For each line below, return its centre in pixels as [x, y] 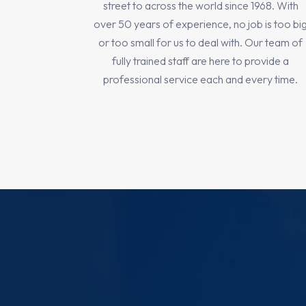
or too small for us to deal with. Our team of [201, 43]
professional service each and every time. [201, 80]
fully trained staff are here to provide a [201, 61]
